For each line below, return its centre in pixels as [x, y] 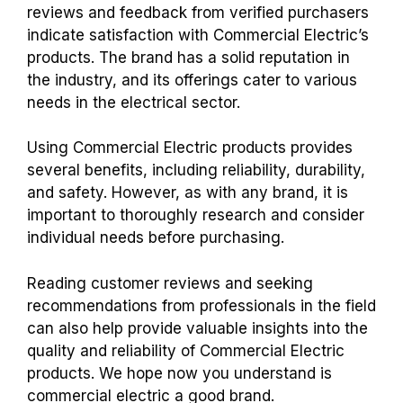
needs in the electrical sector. [134, 102]
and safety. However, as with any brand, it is [188, 193]
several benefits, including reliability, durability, [196, 170]
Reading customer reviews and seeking [170, 283]
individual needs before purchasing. [156, 238]
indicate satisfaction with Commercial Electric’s [198, 35]
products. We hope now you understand [171, 373]
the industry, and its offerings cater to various [192, 80]
